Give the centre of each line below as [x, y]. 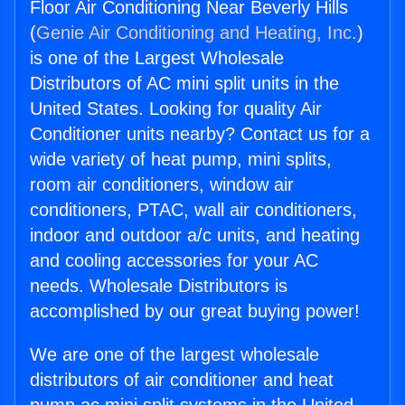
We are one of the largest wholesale [174, 355]
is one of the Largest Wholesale [157, 58]
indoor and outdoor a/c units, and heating [195, 235]
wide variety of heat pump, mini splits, [181, 160]
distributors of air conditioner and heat [182, 380]
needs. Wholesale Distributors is [159, 286]
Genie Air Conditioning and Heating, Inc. [197, 33]
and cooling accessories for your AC [174, 261]
